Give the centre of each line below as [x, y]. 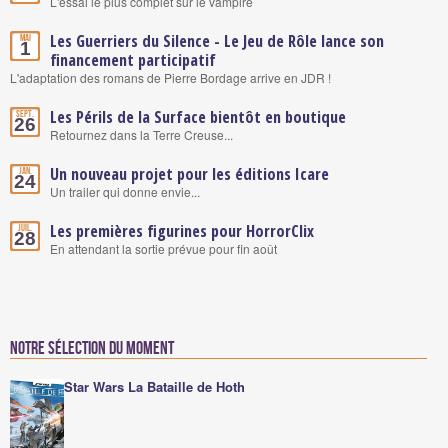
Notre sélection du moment [92, 348]
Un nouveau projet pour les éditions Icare [189, 173]
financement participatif [133, 59]
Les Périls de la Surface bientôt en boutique [198, 116]
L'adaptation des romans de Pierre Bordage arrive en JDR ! [170, 77]
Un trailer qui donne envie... [125, 191]
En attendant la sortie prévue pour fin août [163, 248]
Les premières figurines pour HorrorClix [182, 230]
